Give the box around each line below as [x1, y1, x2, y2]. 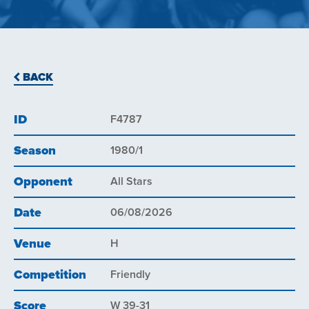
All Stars [110, 174, 152, 188]
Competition [14, 267, 86, 283]
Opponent [14, 174, 72, 190]
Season [14, 143, 56, 159]
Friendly [110, 267, 150, 281]
